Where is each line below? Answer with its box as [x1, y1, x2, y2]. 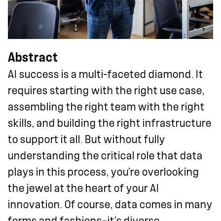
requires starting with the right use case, [8, 85, 205, 96]
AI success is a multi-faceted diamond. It [8, 69, 203, 80]
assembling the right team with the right [8, 101, 205, 112]
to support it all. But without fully [8, 134, 165, 145]
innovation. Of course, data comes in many [8, 199, 213, 210]
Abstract [8, 50, 58, 64]
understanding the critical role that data [8, 150, 203, 161]
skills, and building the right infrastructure [8, 117, 212, 129]
